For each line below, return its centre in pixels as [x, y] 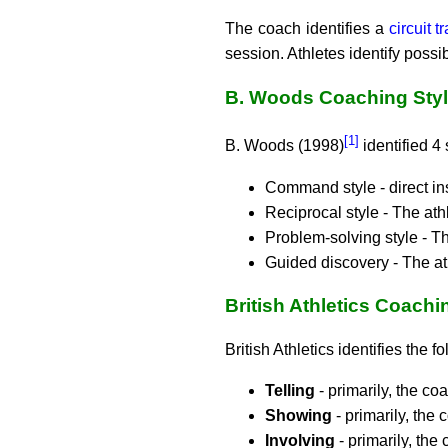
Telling [290, 390]
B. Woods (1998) [284, 146]
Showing [298, 415]
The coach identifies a [307, 28]
